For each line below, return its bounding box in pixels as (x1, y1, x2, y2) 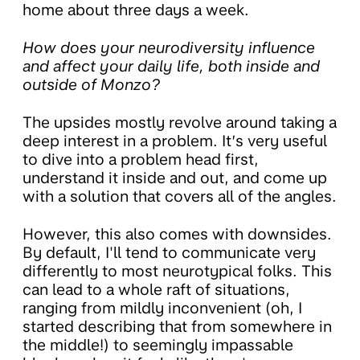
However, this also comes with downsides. (22, 225, 332, 244)
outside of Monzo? (22, 76, 160, 95)
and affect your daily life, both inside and (22, 57, 320, 76)
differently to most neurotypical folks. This (22, 262, 332, 281)
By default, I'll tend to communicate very (22, 243, 316, 263)
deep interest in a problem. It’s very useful (22, 132, 327, 151)
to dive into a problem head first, (22, 150, 259, 170)
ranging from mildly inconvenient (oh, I (22, 299, 302, 318)
